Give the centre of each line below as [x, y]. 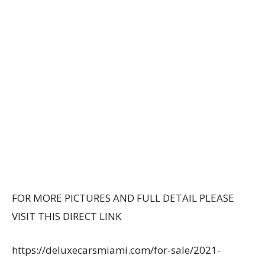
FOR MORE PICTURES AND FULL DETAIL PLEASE [123, 198]
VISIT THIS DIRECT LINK [67, 216]
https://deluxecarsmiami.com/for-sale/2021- [116, 250]
